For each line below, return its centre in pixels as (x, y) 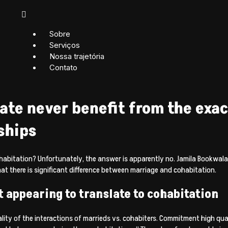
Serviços (64, 45)
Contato (63, 67)
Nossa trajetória (77, 56)
